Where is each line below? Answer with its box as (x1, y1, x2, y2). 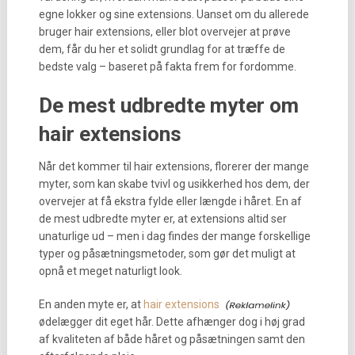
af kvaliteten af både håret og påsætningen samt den (38, 333, 305, 345)
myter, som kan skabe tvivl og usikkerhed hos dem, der (38, 177, 310, 190)
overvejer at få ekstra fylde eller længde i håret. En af (38, 195, 302, 208)
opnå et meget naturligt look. (38, 265, 182, 277)
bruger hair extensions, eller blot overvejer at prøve (38, 25, 291, 38)
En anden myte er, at (38, 298, 143, 311)
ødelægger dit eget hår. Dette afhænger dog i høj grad (38, 315, 305, 328)
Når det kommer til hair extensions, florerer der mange (38, 160, 309, 173)
